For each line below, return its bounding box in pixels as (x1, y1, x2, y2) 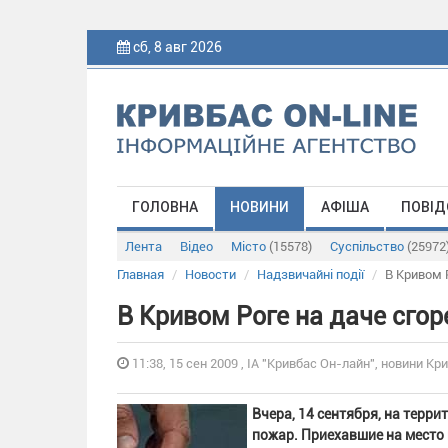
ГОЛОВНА (132, 199, 198, 215)
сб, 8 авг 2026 (130, 39, 225, 55)
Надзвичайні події (257, 267, 364, 282)
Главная (117, 267, 164, 282)
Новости (185, 267, 236, 282)
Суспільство (330, 239, 407, 254)
